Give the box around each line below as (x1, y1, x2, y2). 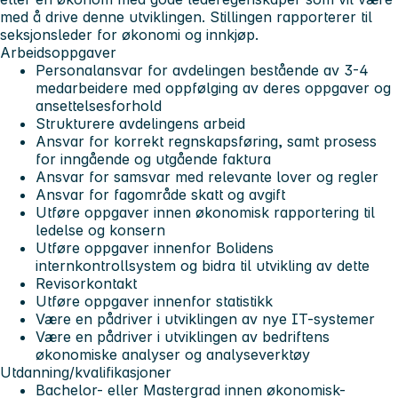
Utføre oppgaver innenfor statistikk (36, 291, 273, 310)
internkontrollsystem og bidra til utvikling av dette (36, 256, 370, 275)
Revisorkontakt (36, 274, 137, 292)
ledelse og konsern (36, 220, 165, 239)
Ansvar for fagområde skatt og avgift (36, 185, 285, 203)
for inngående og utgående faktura (36, 149, 271, 168)
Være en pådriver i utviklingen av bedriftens (36, 327, 330, 346)
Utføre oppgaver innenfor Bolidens (36, 238, 274, 257)
